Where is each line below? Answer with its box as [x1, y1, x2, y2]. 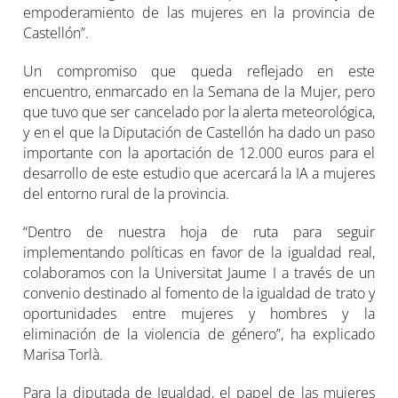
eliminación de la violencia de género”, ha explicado [23, 323, 375, 344]
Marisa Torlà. [23, 344, 104, 364]
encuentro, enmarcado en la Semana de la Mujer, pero [23, 81, 375, 101]
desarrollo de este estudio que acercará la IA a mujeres [23, 163, 375, 183]
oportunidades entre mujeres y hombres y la [23, 303, 375, 323]
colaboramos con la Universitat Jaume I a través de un [23, 262, 375, 283]
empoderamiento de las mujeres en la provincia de [23, 2, 375, 22]
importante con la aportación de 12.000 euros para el [23, 142, 375, 163]
